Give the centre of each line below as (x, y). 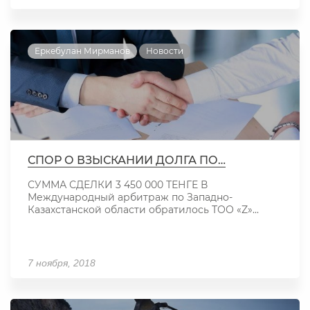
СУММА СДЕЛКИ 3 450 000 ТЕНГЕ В (118, 185)
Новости (165, 51)
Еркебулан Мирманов (82, 51)
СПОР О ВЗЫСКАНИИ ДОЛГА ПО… (127, 161)
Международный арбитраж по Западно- (130, 198)
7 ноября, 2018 (62, 263)
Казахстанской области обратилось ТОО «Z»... (143, 210)
